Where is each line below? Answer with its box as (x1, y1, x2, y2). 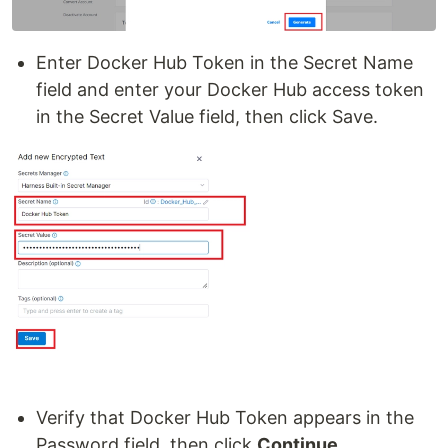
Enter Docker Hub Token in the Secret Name (36, 51, 413, 73)
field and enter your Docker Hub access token (36, 78, 424, 100)
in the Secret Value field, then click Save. (36, 105, 378, 127)
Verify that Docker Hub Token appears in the (36, 407, 414, 429)
